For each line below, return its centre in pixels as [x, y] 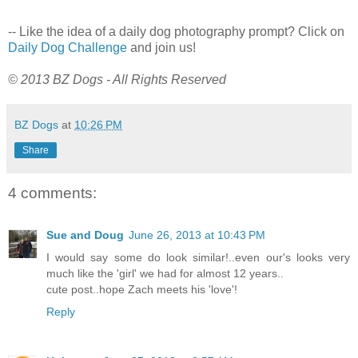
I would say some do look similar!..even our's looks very [198, 257]
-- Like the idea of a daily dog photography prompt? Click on [176, 32]
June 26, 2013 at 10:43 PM [197, 235]
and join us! [161, 48]
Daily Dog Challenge [68, 48]
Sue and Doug [85, 235]
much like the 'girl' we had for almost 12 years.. [165, 273]
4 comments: [52, 193]
